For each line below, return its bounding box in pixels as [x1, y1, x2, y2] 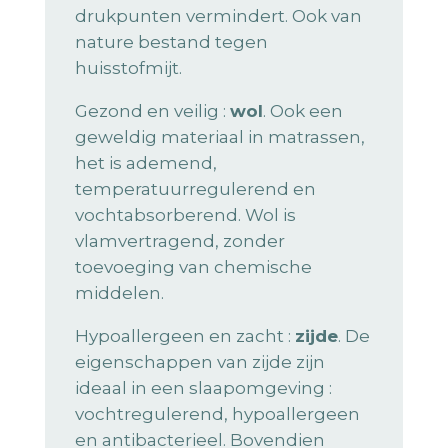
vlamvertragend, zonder [74, 231, 285, 252]
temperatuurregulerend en [74, 179, 316, 200]
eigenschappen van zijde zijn [74, 352, 325, 373]
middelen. [74, 283, 164, 304]
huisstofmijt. [74, 58, 182, 79]
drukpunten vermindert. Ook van [74, 6, 362, 27]
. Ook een [262, 101, 343, 122]
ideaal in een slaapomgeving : [74, 378, 332, 399]
